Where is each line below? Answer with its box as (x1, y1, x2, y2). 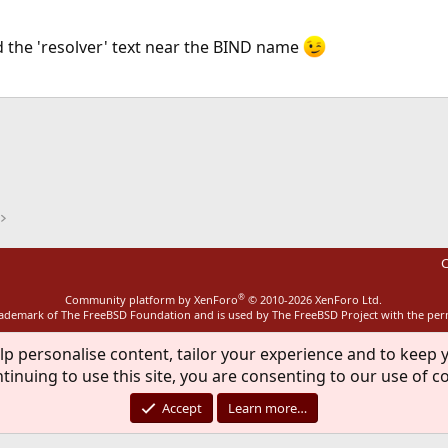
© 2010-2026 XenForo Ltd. (248, 292, 383, 307)
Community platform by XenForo (65, 292, 239, 307)
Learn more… (228, 399, 308, 417)
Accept (162, 399, 203, 417)
